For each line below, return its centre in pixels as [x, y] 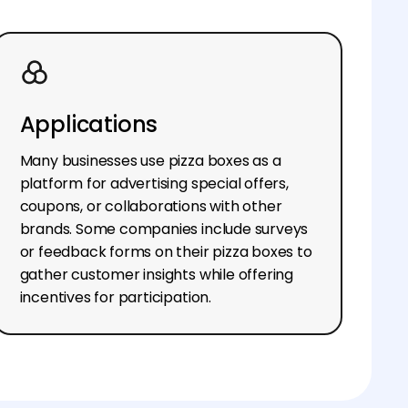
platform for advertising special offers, [154, 183]
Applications [89, 124]
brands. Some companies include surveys [164, 229]
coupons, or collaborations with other [151, 206]
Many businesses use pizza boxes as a [150, 160]
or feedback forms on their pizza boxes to [166, 251]
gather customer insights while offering [157, 274]
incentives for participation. [115, 297]
